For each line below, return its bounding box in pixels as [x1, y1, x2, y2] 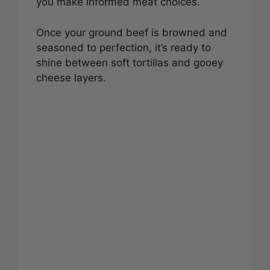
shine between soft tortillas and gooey [36, 56, 223, 69]
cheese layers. [36, 71, 106, 84]
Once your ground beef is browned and [36, 26, 227, 39]
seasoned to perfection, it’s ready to [36, 41, 211, 54]
